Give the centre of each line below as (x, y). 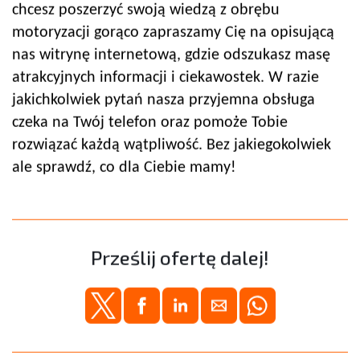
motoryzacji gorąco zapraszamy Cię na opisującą (173, 33)
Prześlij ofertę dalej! (180, 258)
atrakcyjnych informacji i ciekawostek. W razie (166, 78)
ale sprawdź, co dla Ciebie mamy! (124, 168)
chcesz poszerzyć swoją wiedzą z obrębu (146, 11)
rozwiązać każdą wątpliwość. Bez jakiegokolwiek (172, 146)
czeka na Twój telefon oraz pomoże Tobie (150, 123)
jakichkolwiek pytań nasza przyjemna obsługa (164, 101)
